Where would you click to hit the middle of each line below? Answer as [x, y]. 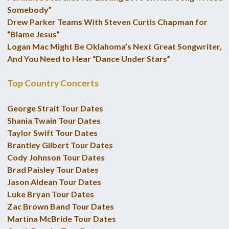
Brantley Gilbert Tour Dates [60, 145]
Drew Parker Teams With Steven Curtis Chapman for [107, 21]
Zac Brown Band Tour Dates [60, 206]
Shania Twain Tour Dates [54, 120]
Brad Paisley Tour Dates [53, 169]
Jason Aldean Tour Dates [54, 181]
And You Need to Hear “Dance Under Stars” [88, 58]
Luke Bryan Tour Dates [50, 194]
